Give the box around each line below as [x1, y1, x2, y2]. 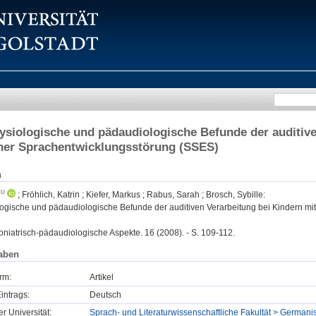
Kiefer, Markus [86, 190, 140, 200]
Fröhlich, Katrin [22, 190, 80, 200]
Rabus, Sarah [147, 190, 200, 200]
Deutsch [90, 289, 121, 300]
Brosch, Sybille [206, 190, 263, 200]
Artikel [90, 272, 114, 282]
